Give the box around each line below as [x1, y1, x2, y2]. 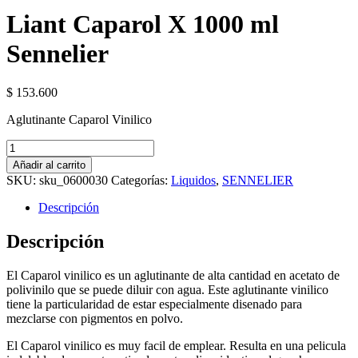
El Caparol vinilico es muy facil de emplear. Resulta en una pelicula [6, 338, 346, 352]
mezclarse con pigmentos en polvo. [6, 311, 183, 325]
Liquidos [171, 173, 216, 188]
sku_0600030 [39, 173, 108, 188]
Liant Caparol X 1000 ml [6, 9, 279, 38]
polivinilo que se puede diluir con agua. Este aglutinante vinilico [6, 282, 328, 296]
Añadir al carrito [13, 159, 86, 172]
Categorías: [111, 173, 171, 188]
